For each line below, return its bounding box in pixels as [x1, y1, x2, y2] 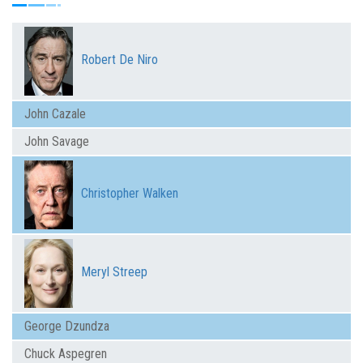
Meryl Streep [81, 264, 147, 280]
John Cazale [24, 105, 86, 122]
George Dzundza [24, 318, 109, 334]
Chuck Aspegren [24, 345, 107, 361]
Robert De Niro [81, 52, 158, 68]
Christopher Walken [81, 186, 178, 202]
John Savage [24, 133, 89, 149]
